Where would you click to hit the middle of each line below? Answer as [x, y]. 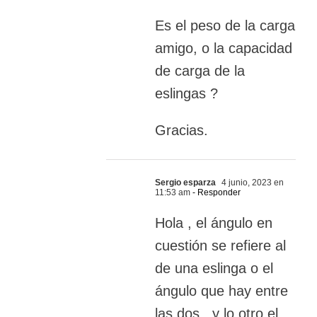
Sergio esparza [185, 183]
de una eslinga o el [214, 269]
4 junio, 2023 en [252, 183]
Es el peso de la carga [225, 26]
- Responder [215, 193]
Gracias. [181, 131]
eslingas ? [186, 94]
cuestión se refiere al [220, 246]
